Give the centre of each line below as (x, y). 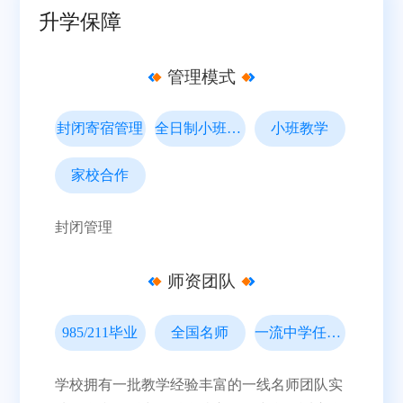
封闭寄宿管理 (100, 128)
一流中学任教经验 (333, 332)
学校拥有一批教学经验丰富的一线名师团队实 (198, 385)
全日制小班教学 (233, 128)
